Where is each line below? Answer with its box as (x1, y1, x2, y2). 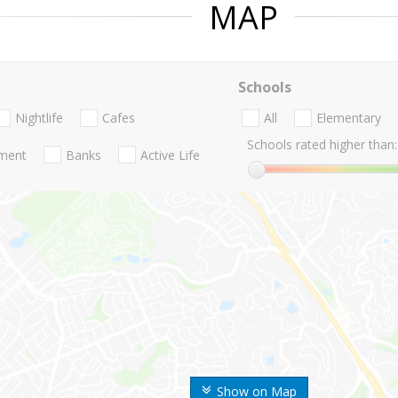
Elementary (315, 109, 381, 127)
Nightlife (15, 109, 63, 127)
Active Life (140, 146, 200, 163)
